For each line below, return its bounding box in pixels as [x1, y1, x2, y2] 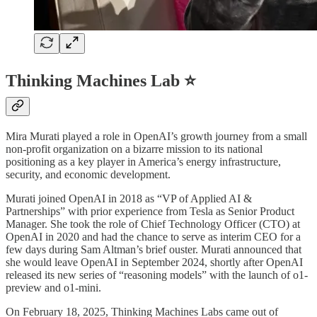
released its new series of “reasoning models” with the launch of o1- [6, 268, 308, 281]
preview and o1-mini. [6, 281, 101, 294]
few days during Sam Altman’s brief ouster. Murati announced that [6, 243, 301, 255]
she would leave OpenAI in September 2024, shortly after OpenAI [6, 255, 303, 268]
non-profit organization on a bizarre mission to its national [6, 142, 263, 155]
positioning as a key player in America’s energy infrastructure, [6, 155, 281, 168]
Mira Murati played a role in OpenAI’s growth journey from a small [6, 129, 307, 142]
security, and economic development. [6, 168, 171, 180]
